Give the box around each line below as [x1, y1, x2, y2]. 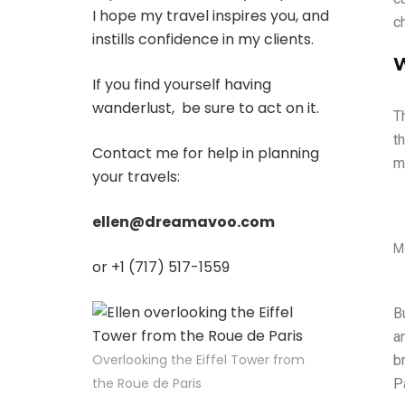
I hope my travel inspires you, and [92, 5, 329, 26]
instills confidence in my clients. [92, 29, 314, 50]
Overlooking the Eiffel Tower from [92, 351, 305, 369]
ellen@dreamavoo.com [92, 212, 275, 232]
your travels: [92, 166, 180, 187]
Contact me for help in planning [92, 143, 319, 164]
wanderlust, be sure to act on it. [92, 98, 319, 118]
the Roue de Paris [92, 374, 202, 392]
